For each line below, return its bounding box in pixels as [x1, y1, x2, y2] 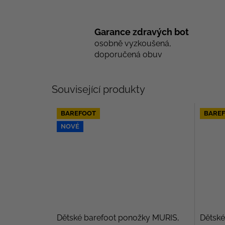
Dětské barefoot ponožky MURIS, [57, 213, 179, 223]
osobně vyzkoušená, [94, 38, 171, 48]
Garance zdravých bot [94, 26, 189, 37]
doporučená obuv [94, 49, 162, 59]
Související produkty [52, 83, 145, 95]
